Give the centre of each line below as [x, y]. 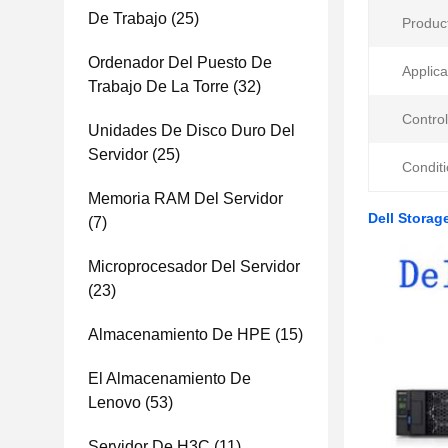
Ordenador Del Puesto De [180, 62]
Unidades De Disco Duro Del [191, 130]
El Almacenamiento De [169, 378]
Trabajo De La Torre [158, 86]
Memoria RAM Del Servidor [185, 198]
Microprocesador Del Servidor [194, 266]
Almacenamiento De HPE [179, 334]
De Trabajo [127, 18]
